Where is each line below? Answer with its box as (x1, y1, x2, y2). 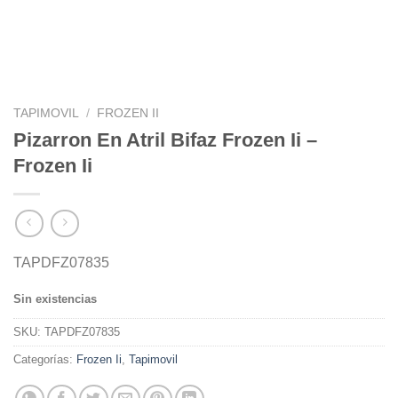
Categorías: (13, 353, 76, 367)
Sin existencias (13, 292, 97, 306)
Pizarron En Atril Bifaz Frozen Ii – (13, 128, 317, 151)
